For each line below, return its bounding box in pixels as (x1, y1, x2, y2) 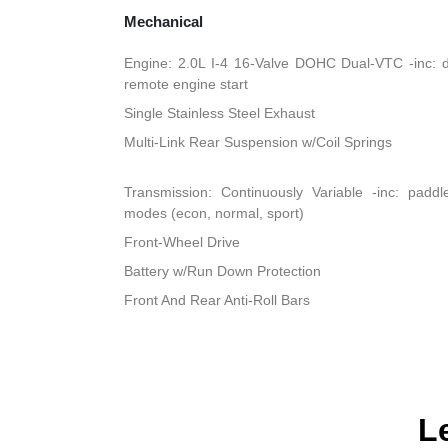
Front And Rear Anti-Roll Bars (124, 292, 311, 309)
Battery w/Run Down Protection (124, 263, 322, 280)
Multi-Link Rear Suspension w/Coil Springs (124, 134, 393, 151)
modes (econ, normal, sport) (124, 205, 305, 222)
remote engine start (124, 76, 249, 93)
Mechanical (124, 13, 204, 31)
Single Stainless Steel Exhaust (124, 105, 316, 122)
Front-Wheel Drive (124, 234, 241, 251)
